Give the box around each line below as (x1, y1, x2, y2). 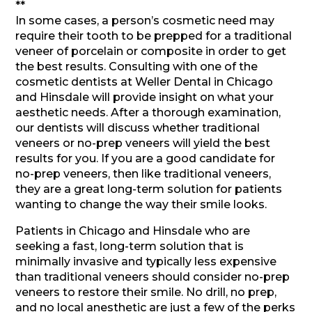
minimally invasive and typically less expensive (15, 255, 277, 268)
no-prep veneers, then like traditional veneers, (15, 167, 272, 180)
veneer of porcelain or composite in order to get (15, 45, 287, 58)
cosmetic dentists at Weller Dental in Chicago (15, 75, 274, 88)
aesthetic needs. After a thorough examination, (15, 106, 281, 119)
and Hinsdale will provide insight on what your (15, 91, 274, 104)
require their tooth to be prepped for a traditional (15, 29, 292, 42)
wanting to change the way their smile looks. (15, 198, 267, 211)
